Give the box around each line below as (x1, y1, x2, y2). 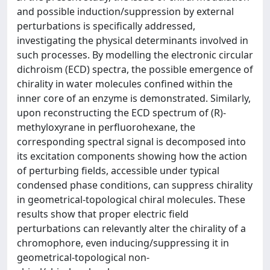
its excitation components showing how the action (17, 149, 247, 163)
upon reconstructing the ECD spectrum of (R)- (17, 106, 226, 119)
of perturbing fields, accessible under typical (17, 164, 219, 177)
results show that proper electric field (17, 207, 189, 221)
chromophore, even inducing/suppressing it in (17, 236, 229, 250)
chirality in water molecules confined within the (17, 77, 233, 90)
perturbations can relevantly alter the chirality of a (17, 222, 246, 235)
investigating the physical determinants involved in (17, 34, 248, 47)
